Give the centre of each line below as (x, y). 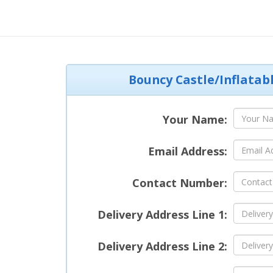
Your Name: (195, 120)
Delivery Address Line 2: (162, 246)
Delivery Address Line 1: (162, 215)
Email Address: (187, 151)
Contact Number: (179, 183)
